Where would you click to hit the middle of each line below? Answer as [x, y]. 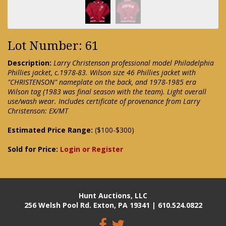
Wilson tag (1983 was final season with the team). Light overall [107, 92]
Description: [30, 63]
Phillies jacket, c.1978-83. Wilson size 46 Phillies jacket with [102, 73]
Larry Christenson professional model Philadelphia [134, 63]
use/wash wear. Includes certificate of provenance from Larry [104, 101]
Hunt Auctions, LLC [113, 196]
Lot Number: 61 [53, 46]
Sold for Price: [34, 149]
